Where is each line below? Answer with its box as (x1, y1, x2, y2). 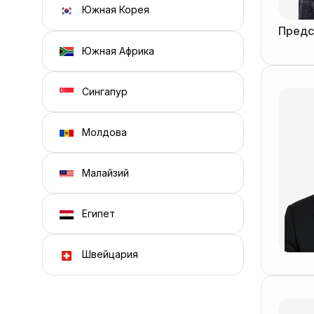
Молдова (78, 125, 127, 138)
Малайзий (78, 167, 129, 179)
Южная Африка (78, 44, 154, 57)
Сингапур (78, 85, 128, 97)
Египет (78, 207, 115, 220)
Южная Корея (78, 4, 149, 16)
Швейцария (78, 248, 138, 261)
